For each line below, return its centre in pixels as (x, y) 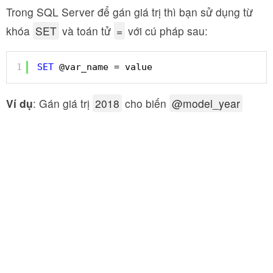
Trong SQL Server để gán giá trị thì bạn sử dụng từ (129, 12)
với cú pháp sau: (166, 31)
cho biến (146, 103)
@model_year (206, 103)
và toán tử (87, 31)
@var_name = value (106, 67)
